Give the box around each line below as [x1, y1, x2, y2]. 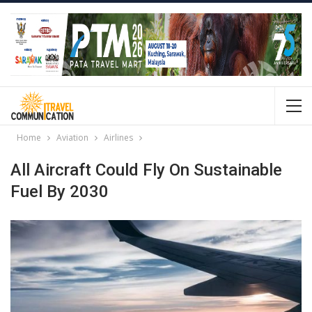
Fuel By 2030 [10, 182, 109, 201]
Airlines [104, 132, 133, 143]
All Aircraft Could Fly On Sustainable [10, 160, 282, 180]
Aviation [56, 132, 88, 143]
